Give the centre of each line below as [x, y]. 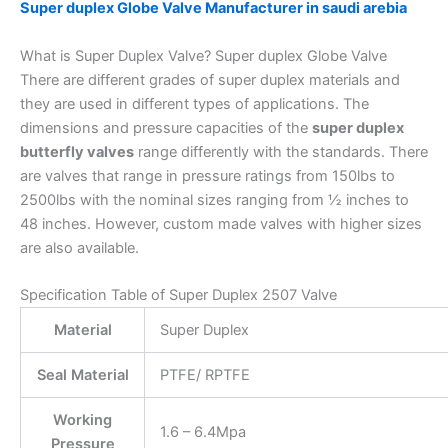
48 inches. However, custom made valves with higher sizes [221, 223]
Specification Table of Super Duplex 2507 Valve [178, 294]
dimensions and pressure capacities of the [166, 127]
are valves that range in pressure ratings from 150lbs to [207, 175]
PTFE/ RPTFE [204, 374]
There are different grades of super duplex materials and [210, 79]
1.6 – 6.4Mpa [202, 431]
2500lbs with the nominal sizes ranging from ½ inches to [214, 199]
